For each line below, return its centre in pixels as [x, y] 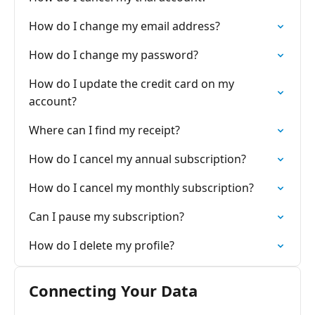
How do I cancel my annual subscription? [137, 159]
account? [53, 101]
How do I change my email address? [124, 26]
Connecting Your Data [113, 290]
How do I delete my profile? [102, 245]
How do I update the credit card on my [131, 84]
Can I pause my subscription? [107, 217]
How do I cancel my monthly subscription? [141, 188]
